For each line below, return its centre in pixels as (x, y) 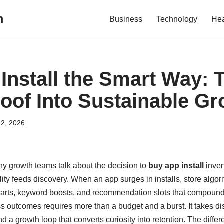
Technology (177, 19)
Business (126, 19)
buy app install (176, 166)
